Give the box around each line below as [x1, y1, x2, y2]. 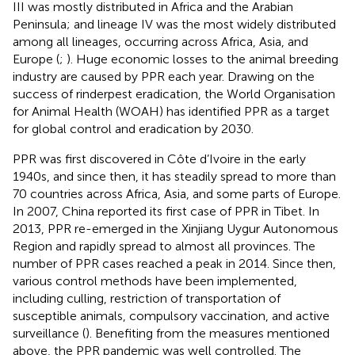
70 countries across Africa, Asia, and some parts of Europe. [13, 185, 341, 201]
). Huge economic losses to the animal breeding [67, 51, 338, 67]
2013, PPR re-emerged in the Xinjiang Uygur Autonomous [13, 220, 338, 236]
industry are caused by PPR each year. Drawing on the [13, 68, 315, 84]
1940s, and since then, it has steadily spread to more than [13, 168, 336, 184]
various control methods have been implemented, [13, 273, 297, 288]
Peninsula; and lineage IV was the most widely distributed [13, 16, 336, 32]
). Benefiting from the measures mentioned [86, 325, 330, 341]
